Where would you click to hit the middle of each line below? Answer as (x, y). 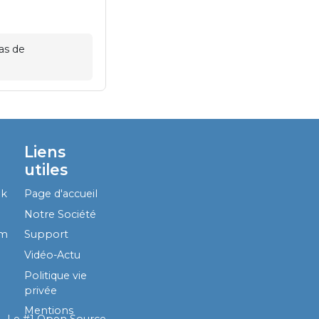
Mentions (49, 311)
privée (41, 290)
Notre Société (61, 214)
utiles (46, 169)
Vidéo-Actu (53, 255)
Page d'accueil (61, 194)
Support (47, 235)
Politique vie (56, 275)
